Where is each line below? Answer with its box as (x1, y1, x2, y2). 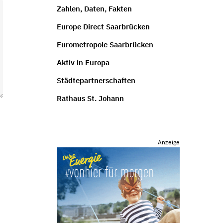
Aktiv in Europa (56, 57, 110, 67)
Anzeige (158, 138, 180, 146)
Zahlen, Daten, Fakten (56, 3, 132, 13)
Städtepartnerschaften (56, 75, 135, 85)
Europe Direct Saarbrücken (56, 21, 150, 31)
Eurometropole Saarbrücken (56, 39, 153, 49)
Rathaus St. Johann (56, 93, 124, 103)
